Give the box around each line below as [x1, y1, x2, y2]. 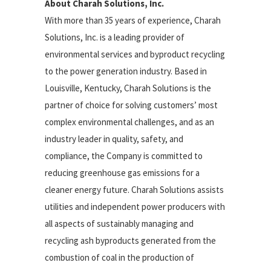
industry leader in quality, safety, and [45, 133, 183, 145]
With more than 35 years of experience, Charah [45, 15, 221, 26]
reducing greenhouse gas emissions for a [45, 167, 200, 178]
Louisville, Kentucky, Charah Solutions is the [45, 82, 211, 94]
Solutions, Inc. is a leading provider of [45, 31, 184, 43]
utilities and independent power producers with [45, 201, 225, 212]
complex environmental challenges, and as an [45, 116, 214, 128]
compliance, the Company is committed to [45, 150, 203, 162]
